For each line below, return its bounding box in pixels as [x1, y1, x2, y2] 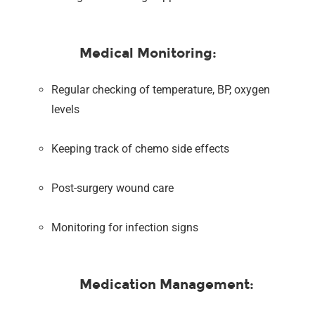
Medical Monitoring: [79, 44, 217, 61]
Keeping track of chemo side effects [51, 141, 230, 155]
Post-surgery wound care [51, 181, 174, 195]
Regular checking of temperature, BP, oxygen [51, 82, 271, 96]
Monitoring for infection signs [51, 220, 199, 234]
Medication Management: [79, 276, 255, 292]
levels [51, 102, 80, 116]
